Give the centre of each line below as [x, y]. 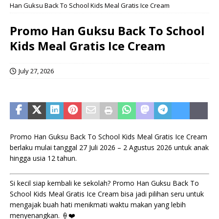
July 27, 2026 [36, 71]
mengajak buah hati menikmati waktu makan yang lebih [98, 205]
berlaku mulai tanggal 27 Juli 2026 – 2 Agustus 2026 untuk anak [109, 147]
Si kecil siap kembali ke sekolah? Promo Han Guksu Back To [104, 183]
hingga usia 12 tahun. [43, 158]
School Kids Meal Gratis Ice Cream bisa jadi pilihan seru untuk [107, 194]
